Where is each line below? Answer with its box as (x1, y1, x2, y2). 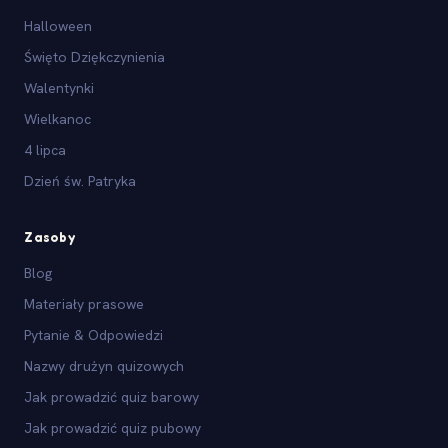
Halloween (24, 16, 92, 35)
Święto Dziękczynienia (24, 47, 165, 66)
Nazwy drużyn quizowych (24, 356, 184, 375)
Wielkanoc (24, 109, 91, 128)
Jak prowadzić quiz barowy (24, 387, 199, 406)
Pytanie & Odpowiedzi (24, 325, 163, 344)
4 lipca (24, 140, 66, 159)
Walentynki (24, 78, 94, 97)
